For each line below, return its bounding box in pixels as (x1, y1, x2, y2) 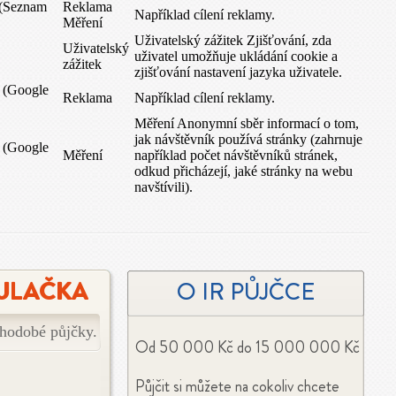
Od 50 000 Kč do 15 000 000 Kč (135, 336, 360, 359)
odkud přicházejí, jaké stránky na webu (134, 164, 353, 179)
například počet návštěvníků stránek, (134, 148, 338, 163)
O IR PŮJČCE (177, 275, 315, 308)
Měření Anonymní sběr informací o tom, (134, 116, 359, 131)
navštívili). (134, 179, 193, 194)
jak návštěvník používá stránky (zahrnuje (134, 132, 362, 147)
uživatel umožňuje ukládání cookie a (134, 49, 338, 64)
